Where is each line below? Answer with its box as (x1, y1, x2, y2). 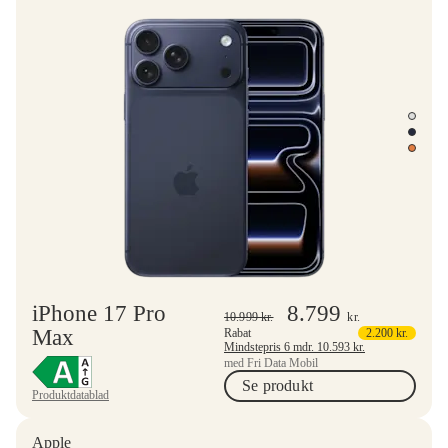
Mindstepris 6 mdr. (293, 339, 317, 354)
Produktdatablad (32, 387, 109, 402)
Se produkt (242, 376, 313, 394)
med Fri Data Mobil (224, 355, 318, 370)
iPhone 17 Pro (32, 300, 166, 326)
